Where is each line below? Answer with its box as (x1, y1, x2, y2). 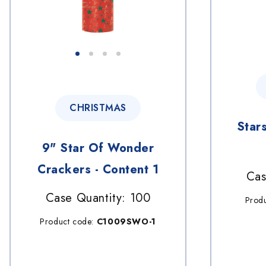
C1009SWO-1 (96, 216, 156, 228)
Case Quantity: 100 (45, 189, 151, 207)
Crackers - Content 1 (37, 161, 159, 179)
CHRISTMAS (69, 101, 126, 115)
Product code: (40, 216, 97, 228)
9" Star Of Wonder (42, 140, 154, 157)
